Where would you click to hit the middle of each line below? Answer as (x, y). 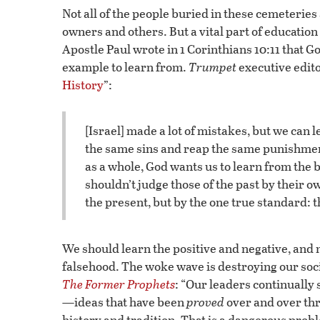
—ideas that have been (124, 302)
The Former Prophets (119, 284)
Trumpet (212, 67)
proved (205, 302)
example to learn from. (125, 67)
